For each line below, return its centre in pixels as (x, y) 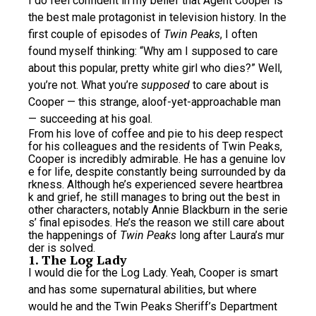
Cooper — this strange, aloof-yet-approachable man (154, 102)
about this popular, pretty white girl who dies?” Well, (155, 68)
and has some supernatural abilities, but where (142, 289)
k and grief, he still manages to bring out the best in (154, 197)
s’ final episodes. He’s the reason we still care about (156, 222)
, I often (239, 34)
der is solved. (62, 248)
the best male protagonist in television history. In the (157, 17)
